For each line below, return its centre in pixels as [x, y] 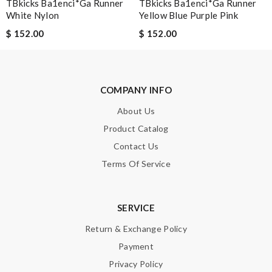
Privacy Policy [136, 264]
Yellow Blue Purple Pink [189, 15]
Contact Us [136, 146]
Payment [136, 246]
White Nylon [33, 15]
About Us [136, 111]
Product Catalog [136, 129]
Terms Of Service [136, 164]
